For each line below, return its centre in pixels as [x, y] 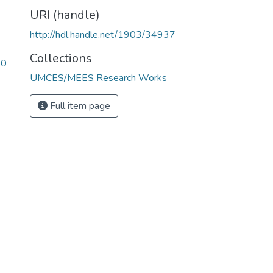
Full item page [79, 106]
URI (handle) [65, 15]
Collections [61, 58]
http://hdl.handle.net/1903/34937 [103, 35]
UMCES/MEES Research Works [98, 78]
